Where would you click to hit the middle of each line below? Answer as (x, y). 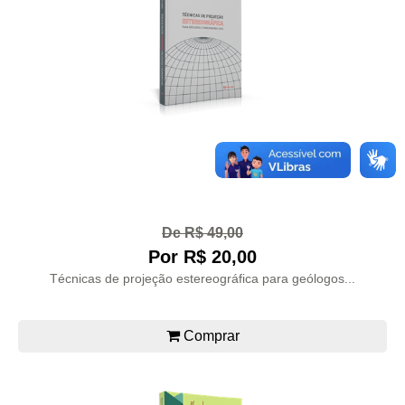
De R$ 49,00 (202, 233)
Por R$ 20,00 (202, 256)
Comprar (209, 335)
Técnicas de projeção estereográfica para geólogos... (202, 278)
